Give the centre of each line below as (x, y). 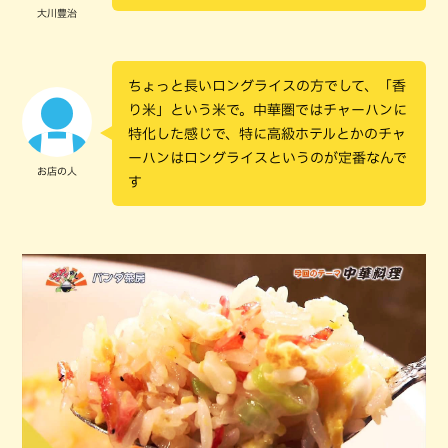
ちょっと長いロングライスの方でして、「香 (267, 85)
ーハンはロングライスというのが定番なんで (267, 157)
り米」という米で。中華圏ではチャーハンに (267, 109)
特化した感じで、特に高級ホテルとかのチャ (267, 133)
